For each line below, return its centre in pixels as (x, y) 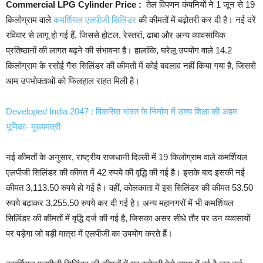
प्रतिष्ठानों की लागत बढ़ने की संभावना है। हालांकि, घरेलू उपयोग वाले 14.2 (119, 50)
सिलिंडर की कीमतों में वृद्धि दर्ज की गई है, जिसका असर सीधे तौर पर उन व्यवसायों (128, 218)
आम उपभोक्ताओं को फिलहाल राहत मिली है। (73, 80)
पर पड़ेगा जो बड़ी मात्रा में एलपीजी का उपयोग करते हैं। (89, 233)
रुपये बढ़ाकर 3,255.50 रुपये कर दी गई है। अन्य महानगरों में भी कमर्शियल (120, 203)
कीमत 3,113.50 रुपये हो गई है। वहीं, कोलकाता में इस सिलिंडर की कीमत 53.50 (129, 187)
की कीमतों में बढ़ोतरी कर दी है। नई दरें (196, 19)
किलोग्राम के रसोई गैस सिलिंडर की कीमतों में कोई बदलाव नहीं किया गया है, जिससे (131, 65)
